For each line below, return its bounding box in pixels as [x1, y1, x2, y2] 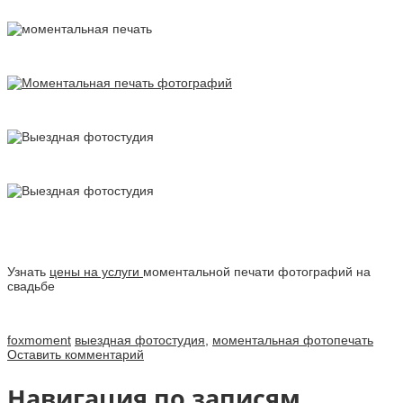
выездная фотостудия [75, 332, 205, 347]
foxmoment [7, 332, 71, 347]
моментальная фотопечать [212, 332, 373, 347]
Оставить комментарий [7, 346, 144, 362]
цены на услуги [49, 264, 143, 279]
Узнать [7, 264, 49, 279]
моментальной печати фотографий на [143, 264, 371, 279]
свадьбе [7, 278, 55, 293]
